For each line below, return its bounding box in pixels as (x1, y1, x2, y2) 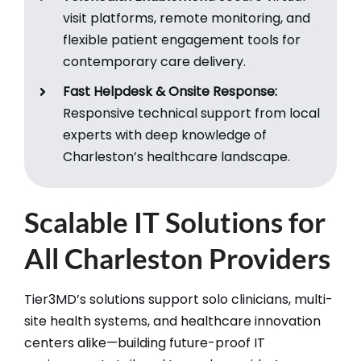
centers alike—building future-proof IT (23, 333, 265, 352)
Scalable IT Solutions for (23, 204, 326, 239)
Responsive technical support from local (63, 103, 321, 122)
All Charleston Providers (23, 240, 330, 275)
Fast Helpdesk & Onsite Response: (63, 81, 278, 101)
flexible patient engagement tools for (63, 31, 301, 50)
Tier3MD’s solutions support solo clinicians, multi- (23, 289, 333, 309)
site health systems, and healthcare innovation (23, 311, 321, 330)
